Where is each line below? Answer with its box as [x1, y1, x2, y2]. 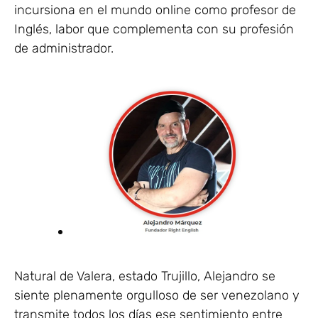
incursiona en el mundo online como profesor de [14, 1, 296, 18]
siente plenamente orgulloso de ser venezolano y [14, 287, 300, 303]
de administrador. [14, 40, 114, 56]
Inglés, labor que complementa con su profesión [14, 21, 294, 37]
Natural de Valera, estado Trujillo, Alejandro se [14, 268, 275, 284]
